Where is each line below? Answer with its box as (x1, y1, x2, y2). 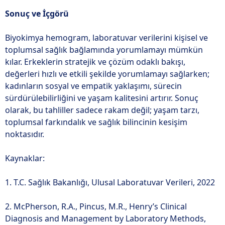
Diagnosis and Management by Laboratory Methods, (5, 213, 206, 224)
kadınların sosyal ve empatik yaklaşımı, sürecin (5, 80, 182, 91)
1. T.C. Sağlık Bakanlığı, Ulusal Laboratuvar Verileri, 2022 (5, 177, 215, 188)
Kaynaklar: (5, 153, 45, 164)
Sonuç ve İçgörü (5, 8, 69, 19)
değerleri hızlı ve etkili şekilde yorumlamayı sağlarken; (5, 68, 209, 79)
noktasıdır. (5, 129, 44, 140)
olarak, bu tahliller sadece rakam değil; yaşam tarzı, (5, 104, 199, 116)
